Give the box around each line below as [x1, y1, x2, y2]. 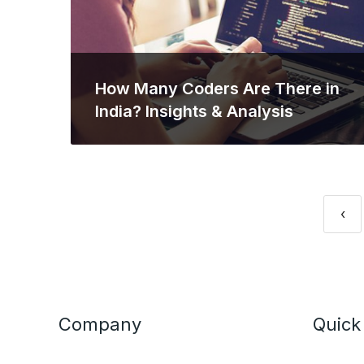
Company [58, 314, 141, 335]
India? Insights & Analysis [95, 102, 293, 121]
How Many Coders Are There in [95, 79, 340, 98]
